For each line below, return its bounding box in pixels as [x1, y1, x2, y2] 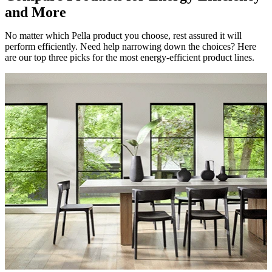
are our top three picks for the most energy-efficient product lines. [5, 52, 254, 63]
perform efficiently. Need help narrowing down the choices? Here [5, 41, 256, 52]
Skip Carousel [4, 72, 53, 82]
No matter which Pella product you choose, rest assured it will [5, 30, 242, 41]
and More [5, 4, 66, 21]
